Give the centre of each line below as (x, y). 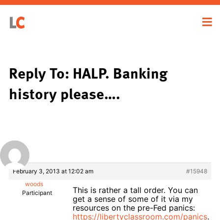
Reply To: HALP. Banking (88, 72)
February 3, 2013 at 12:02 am (53, 171)
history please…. (65, 93)
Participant (37, 192)
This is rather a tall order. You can (135, 190)
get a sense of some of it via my (133, 199)
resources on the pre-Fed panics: (134, 207)
